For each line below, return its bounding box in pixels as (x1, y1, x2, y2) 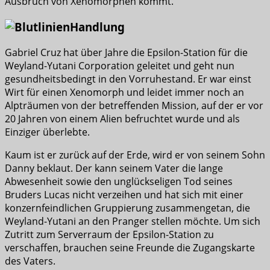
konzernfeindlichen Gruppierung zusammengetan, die (5, 201, 250, 215)
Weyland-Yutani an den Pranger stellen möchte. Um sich (5, 214, 260, 228)
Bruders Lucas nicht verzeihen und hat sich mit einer (5, 187, 243, 201)
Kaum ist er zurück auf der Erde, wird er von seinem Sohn (5, 148, 265, 162)
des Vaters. (5, 254, 55, 268)
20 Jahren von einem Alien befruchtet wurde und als (5, 111, 240, 125)
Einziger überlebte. (5, 125, 90, 139)
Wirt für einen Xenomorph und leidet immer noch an (5, 85, 244, 99)
